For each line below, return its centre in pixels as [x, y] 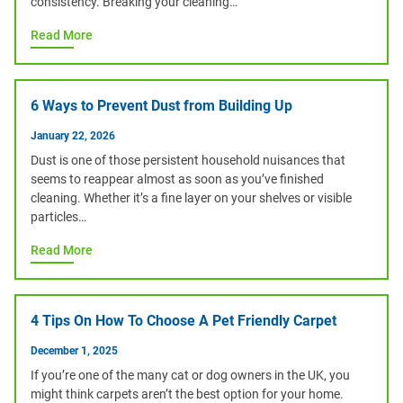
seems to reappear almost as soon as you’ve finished [177, 179]
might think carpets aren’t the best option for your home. [187, 394]
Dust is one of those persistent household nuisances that [188, 160]
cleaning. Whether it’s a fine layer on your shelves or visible [191, 198]
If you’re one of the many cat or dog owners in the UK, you [190, 375]
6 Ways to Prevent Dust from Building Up [161, 106]
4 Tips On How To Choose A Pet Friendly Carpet [184, 321]
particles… [58, 217]
